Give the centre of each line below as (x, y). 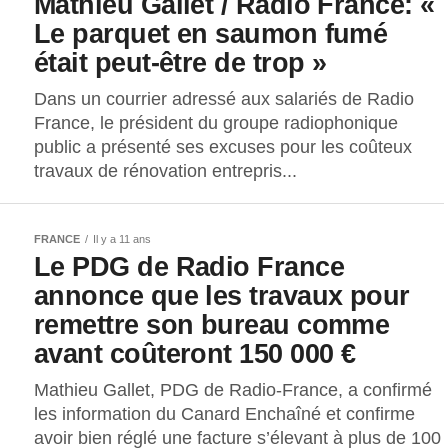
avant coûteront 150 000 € (195, 354)
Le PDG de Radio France (189, 267)
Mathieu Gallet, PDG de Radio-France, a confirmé (233, 390)
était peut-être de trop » (180, 63)
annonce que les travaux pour (222, 296)
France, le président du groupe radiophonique (216, 123)
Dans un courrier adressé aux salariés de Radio (224, 99)
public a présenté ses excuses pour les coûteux (223, 147)
